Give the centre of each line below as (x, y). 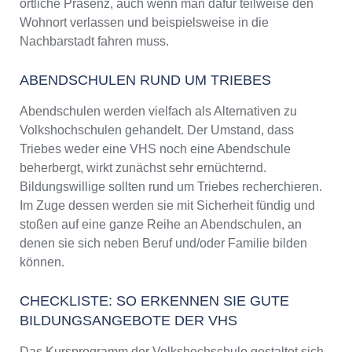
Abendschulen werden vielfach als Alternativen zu (158, 112)
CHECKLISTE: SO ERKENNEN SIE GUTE (154, 301)
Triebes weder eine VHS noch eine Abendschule (155, 149)
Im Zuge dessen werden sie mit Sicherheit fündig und (167, 206)
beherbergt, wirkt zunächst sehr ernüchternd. (143, 168)
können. (42, 262)
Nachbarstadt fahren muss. (94, 42)
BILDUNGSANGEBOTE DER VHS (128, 321)
